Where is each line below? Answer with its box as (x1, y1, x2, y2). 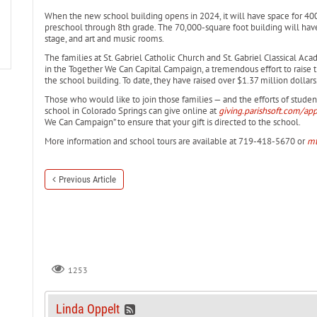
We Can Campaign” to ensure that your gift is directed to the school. (44, 116, 301, 128)
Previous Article (58, 174, 116, 185)
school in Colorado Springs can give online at (44, 105, 219, 117)
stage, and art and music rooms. (44, 33, 164, 45)
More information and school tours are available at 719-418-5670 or (44, 135, 307, 147)
